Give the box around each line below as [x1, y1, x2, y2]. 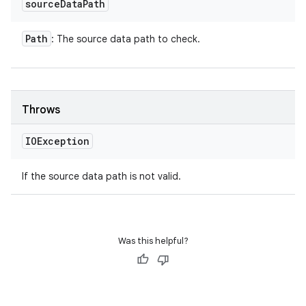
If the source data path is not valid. [22, 170, 181, 182]
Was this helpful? [117, 235, 189, 247]
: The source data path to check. [51, 33, 200, 45]
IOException [25, 135, 89, 148]
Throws [22, 103, 60, 117]
